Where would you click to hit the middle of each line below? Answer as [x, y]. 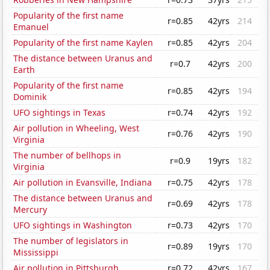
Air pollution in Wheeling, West [77, 128]
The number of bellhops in [67, 155]
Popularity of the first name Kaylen [83, 43]
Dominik [30, 97]
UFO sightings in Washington [73, 225]
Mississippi [36, 253]
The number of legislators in [71, 241]
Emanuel [31, 27]
